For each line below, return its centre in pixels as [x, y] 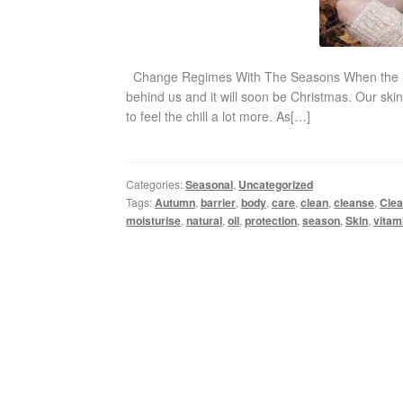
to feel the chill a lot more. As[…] [219, 116]
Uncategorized [276, 184]
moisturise [154, 220]
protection [271, 220]
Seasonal [210, 184]
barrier [219, 202]
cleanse [354, 202]
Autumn [175, 202]
